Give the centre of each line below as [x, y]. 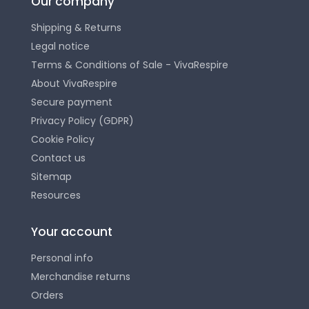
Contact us [58, 158]
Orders [47, 296]
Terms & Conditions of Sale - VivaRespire [130, 65]
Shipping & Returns [76, 28]
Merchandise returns [81, 277]
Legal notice [60, 47]
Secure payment [72, 102]
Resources [56, 196]
